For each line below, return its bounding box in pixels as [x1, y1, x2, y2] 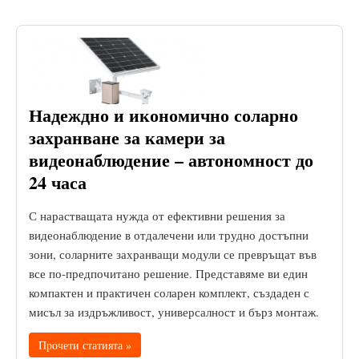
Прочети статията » [38, 337, 131, 353]
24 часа [29, 168, 87, 196]
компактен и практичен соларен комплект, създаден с [29, 284, 309, 301]
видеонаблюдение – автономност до [29, 146, 313, 173]
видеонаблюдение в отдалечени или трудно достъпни [29, 226, 309, 243]
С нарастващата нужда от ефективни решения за [29, 207, 285, 224]
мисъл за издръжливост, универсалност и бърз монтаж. [29, 303, 319, 320]
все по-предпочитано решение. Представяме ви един [29, 264, 308, 281]
